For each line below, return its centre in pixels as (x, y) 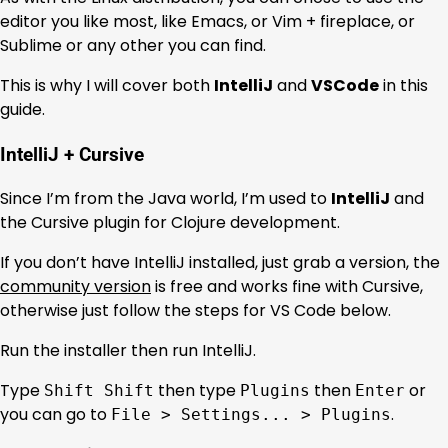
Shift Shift (99, 391)
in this (403, 86)
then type (197, 391)
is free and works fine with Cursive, (287, 287)
